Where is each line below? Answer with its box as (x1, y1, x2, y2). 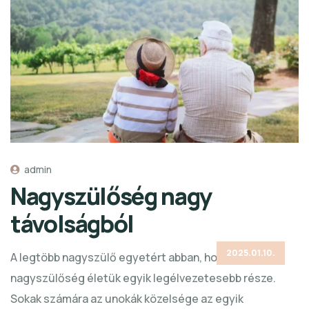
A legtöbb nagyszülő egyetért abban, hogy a (10, 249, 239, 265)
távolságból (10, 207, 134, 239)
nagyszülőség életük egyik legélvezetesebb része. (10, 270, 276, 286)
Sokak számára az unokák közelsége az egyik (10, 290, 243, 306)
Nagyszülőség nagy (10, 179, 212, 212)
